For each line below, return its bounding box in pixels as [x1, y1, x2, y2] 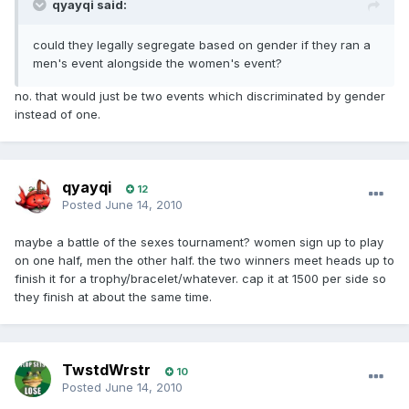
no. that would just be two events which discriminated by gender [15, 89, 385, 104]
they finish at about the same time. [15, 289, 212, 305]
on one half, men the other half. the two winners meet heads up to [15, 253, 394, 268]
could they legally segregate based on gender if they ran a [33, 37, 371, 53]
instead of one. [15, 107, 100, 122]
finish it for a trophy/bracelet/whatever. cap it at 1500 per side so [15, 271, 386, 287]
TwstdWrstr [62, 361, 151, 380]
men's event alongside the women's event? [33, 56, 282, 71]
